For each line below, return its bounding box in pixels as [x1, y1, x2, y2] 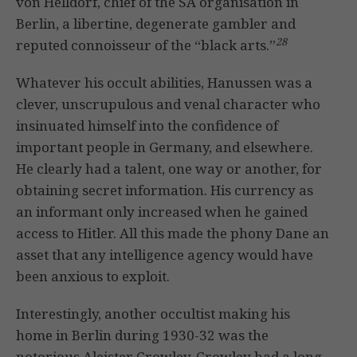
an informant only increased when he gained [16, 202, 308, 222]
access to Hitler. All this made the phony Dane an [16, 224, 329, 243]
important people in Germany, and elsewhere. [16, 138, 313, 157]
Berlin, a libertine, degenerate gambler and [16, 14, 296, 33]
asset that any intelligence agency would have [16, 245, 313, 265]
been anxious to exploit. [16, 267, 170, 286]
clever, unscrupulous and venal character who [16, 95, 320, 114]
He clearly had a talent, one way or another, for [16, 159, 322, 178]
